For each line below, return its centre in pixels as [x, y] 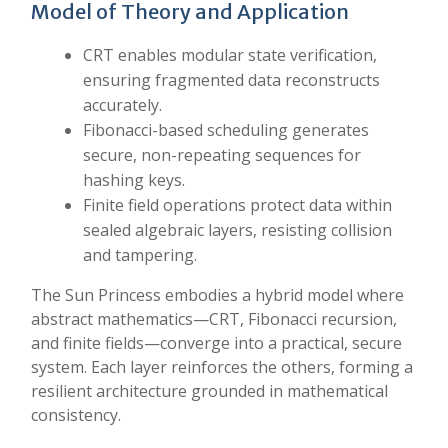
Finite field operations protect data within [237, 205]
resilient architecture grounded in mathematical [209, 391]
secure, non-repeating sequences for [222, 155]
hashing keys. [134, 180]
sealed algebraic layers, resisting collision [237, 230]
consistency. [76, 415]
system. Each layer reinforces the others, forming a [222, 367]
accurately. [122, 105]
